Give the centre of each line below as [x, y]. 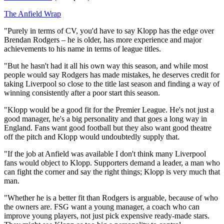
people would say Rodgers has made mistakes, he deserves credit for [112, 74]
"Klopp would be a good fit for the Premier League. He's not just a [109, 109]
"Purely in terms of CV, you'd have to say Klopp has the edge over [109, 30]
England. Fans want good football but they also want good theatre [108, 127]
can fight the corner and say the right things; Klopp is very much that [112, 171]
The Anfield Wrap [32, 13]
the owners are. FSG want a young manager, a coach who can [102, 206]
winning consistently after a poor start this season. [82, 92]
